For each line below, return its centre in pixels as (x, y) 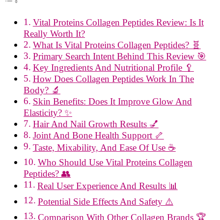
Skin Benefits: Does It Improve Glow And (112, 102)
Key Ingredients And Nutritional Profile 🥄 (113, 68)
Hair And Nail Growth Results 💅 (96, 124)
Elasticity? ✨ (48, 113)
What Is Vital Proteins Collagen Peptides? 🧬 (117, 45)
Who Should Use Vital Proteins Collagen (115, 163)
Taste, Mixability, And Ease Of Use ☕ (104, 148)
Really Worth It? (54, 34)
